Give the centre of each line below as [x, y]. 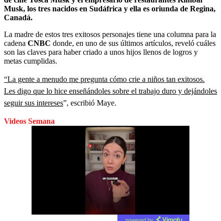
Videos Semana [29, 121]
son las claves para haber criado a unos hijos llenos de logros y [101, 52]
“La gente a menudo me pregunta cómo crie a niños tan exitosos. [104, 79]
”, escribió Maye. [90, 103]
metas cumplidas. [31, 61]
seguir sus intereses [34, 103]
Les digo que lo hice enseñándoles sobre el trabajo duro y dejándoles [110, 91]
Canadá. [18, 17]
